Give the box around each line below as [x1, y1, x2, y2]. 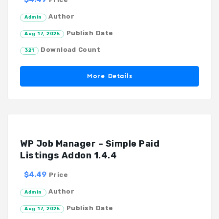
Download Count [38, 45, 100, 53]
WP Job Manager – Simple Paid [20, 138, 159, 149]
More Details [87, 72, 132, 80]
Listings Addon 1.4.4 [20, 150, 117, 161]
